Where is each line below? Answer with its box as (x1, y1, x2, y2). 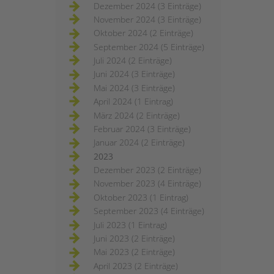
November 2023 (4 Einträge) (94, 177, 201, 190)
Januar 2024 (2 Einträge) (94, 136, 185, 149)
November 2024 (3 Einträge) (94, 13, 201, 25)
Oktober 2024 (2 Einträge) (94, 27, 193, 39)
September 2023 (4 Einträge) (94, 205, 204, 217)
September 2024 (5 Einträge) (94, 40, 204, 53)
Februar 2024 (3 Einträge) (94, 122, 191, 135)
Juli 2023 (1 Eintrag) (94, 218, 167, 231)
